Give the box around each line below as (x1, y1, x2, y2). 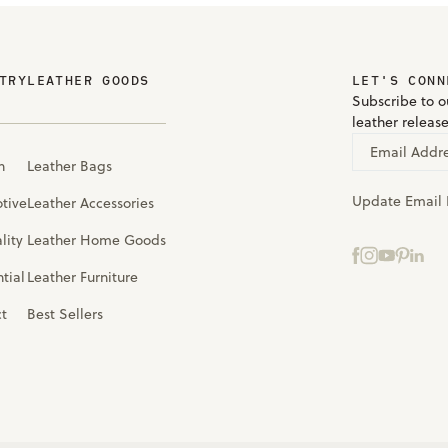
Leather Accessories (27, 192, 155, 213)
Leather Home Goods (27, 229, 167, 250)
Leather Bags (27, 155, 113, 176)
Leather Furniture (27, 266, 139, 287)
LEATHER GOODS (27, 71, 150, 89)
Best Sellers (27, 303, 104, 324)
